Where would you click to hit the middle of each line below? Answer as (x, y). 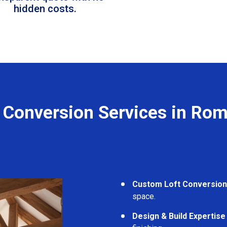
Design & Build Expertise (179, 216)
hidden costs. (45, 8)
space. (144, 196)
